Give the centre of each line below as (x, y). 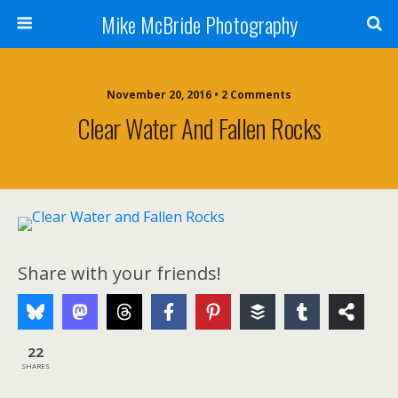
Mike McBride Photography (199, 24)
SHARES (36, 365)
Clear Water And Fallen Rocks (199, 128)
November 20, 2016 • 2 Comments (199, 95)
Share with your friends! (119, 273)
